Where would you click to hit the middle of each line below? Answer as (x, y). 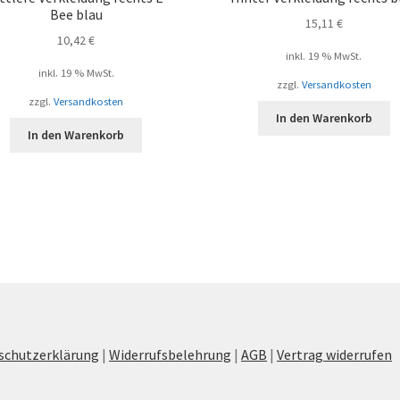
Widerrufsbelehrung (171, 354)
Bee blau (76, 14)
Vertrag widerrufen (335, 354)
